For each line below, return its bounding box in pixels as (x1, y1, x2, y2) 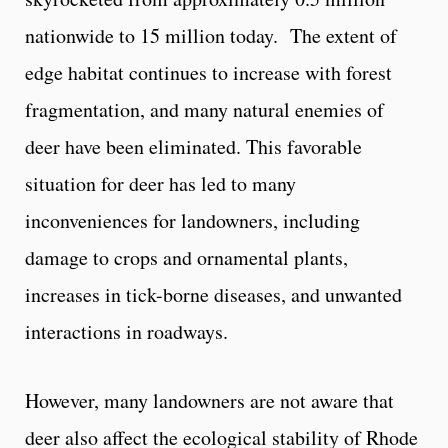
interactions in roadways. (25, 317, 228, 345)
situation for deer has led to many (25, 169, 296, 197)
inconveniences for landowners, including (25, 206, 360, 234)
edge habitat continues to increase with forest (25, 58, 392, 86)
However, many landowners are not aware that (25, 386, 394, 414)
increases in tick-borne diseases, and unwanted (25, 280, 402, 308)
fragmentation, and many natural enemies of (25, 95, 384, 123)
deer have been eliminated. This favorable (25, 132, 362, 160)
